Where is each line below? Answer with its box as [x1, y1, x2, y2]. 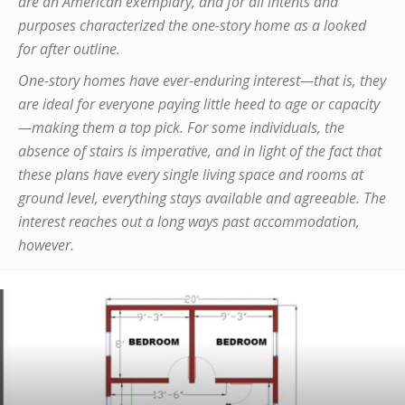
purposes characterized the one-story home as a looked [18, 15, 366, 35]
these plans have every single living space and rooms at [18, 165, 363, 184]
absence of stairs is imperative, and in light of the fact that [18, 141, 381, 161]
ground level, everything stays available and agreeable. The [18, 188, 386, 208]
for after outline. [18, 39, 120, 59]
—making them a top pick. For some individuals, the [18, 118, 344, 137]
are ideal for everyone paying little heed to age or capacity [18, 94, 380, 114]
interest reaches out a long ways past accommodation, [18, 212, 360, 231]
